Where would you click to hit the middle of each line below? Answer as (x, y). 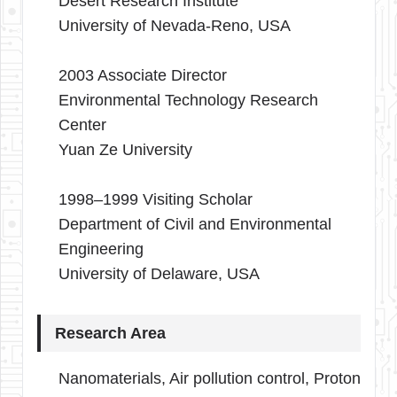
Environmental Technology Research (188, 100)
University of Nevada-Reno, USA (175, 25)
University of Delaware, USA (159, 273)
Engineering (101, 249)
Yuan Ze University (125, 149)
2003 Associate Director (143, 75)
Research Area (110, 333)
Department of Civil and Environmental (195, 224)
